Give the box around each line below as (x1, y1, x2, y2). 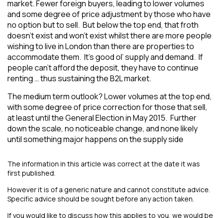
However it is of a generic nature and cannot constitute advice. (7, 185, 210, 194)
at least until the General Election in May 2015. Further (7, 112, 197, 123)
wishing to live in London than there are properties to (7, 41, 194, 52)
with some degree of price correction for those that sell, (7, 102, 207, 112)
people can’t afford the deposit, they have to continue (7, 62, 199, 73)
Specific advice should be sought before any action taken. (7, 194, 194, 203)
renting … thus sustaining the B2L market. (7, 73, 151, 84)
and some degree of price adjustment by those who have (7, 9, 211, 19)
